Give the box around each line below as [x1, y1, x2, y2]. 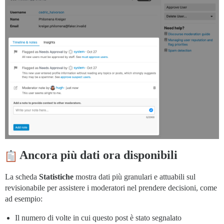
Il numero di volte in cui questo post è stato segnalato [15, 213, 181, 222]
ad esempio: [5, 194, 42, 203]
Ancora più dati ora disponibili [17, 148, 177, 161]
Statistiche [39, 172, 73, 181]
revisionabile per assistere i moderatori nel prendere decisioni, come [5, 183, 217, 192]
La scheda [5, 172, 39, 181]
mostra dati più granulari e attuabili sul [73, 172, 195, 181]
